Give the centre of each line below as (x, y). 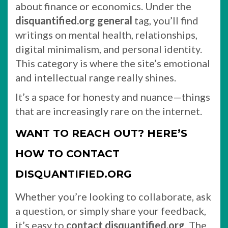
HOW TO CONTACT (67, 154)
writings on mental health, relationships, (106, 35)
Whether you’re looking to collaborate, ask (113, 196)
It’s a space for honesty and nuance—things (113, 97)
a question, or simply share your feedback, (111, 211)
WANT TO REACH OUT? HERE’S (101, 133)
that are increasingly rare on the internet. (109, 111)
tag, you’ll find (165, 20)
